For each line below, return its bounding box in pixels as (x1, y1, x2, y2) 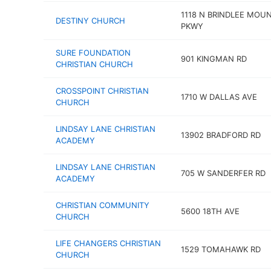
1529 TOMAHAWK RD (180, 244, 261, 254)
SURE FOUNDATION (56, 48, 131, 57)
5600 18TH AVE (180, 206, 240, 216)
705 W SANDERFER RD (180, 168, 266, 178)
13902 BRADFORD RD (180, 129, 261, 140)
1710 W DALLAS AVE (180, 91, 257, 102)
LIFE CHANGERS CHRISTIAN (56, 238, 161, 248)
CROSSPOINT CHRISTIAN (56, 86, 149, 96)
